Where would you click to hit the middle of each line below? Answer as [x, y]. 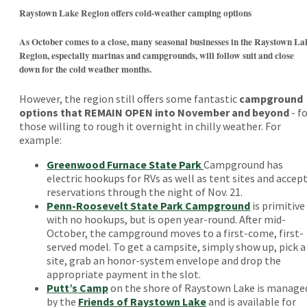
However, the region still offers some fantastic [129, 98]
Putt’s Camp [77, 287]
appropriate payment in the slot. [124, 274]
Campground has [243, 164]
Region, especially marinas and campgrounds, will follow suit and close [157, 56]
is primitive [278, 205]
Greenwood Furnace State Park [125, 164]
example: [41, 139]
